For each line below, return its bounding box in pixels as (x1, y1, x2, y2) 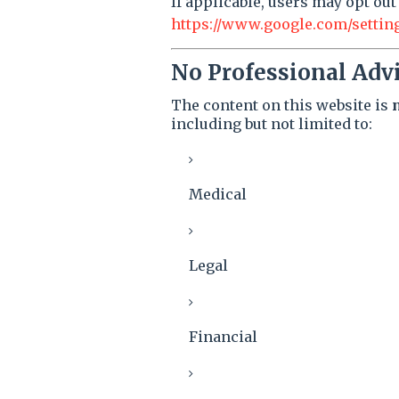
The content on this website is (171, 96, 392, 114)
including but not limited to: (171, 115, 372, 133)
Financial (189, 328, 257, 346)
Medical (189, 185, 247, 203)
